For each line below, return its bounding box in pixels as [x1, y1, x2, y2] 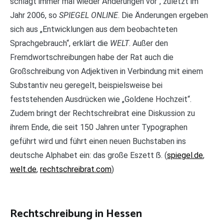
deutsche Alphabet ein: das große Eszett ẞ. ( [10, 150, 167, 160]
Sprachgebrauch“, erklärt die [10, 38, 110, 48]
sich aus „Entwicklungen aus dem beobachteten [10, 24, 177, 34]
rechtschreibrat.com [40, 164, 111, 174]
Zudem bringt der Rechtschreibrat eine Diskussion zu [10, 108, 195, 118]
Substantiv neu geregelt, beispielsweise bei [10, 80, 162, 90]
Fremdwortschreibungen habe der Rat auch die [10, 52, 173, 62]
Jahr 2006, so [10, 10, 59, 20]
